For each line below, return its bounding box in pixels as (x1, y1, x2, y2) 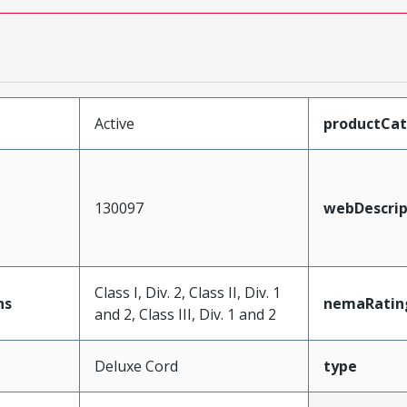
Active (94, 113, 134, 134)
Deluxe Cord (94, 355, 178, 376)
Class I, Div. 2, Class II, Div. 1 (94, 282, 281, 303)
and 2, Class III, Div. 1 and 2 (94, 303, 276, 324)
